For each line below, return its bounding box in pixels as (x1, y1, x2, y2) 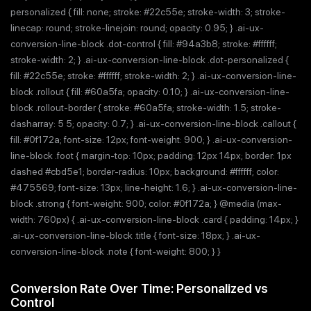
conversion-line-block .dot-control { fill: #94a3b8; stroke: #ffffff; (10, 38, 277, 49)
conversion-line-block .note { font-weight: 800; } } (10, 246, 221, 257)
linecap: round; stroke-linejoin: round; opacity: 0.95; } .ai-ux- (10, 22, 264, 33)
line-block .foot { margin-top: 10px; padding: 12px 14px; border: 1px (10, 150, 292, 161)
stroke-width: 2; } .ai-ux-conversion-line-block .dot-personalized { (10, 54, 289, 65)
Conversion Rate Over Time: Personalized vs (10, 280, 268, 296)
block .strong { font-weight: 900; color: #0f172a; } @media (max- (10, 198, 282, 209)
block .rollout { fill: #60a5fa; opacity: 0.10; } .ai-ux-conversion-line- (10, 86, 289, 97)
